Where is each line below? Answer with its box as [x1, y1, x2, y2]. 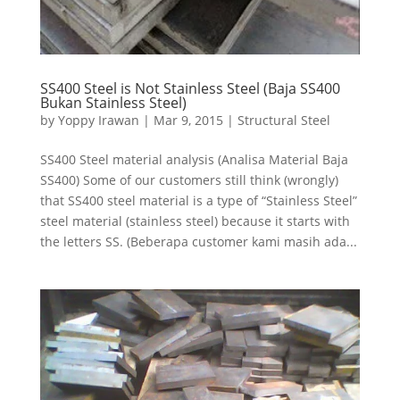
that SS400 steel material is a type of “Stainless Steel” [39, 191, 357, 209]
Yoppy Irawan [57, 111, 139, 129]
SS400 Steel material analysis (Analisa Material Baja [39, 150, 348, 168]
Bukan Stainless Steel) [39, 92, 187, 112]
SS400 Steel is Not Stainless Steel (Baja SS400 [39, 78, 340, 98]
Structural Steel [237, 111, 330, 129]
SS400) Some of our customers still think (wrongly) [39, 171, 338, 188]
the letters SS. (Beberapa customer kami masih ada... [39, 232, 357, 250]
